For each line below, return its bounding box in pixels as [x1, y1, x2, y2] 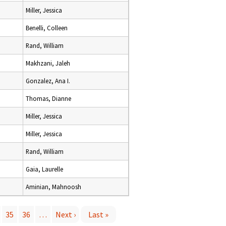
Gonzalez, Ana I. [26, 77, 70, 85]
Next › [55, 209, 76, 219]
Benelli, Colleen [26, 24, 68, 32]
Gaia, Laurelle [26, 165, 63, 173]
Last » [88, 209, 108, 219]
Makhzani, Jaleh [26, 59, 70, 67]
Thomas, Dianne [26, 94, 71, 102]
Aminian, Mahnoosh [26, 183, 81, 191]
